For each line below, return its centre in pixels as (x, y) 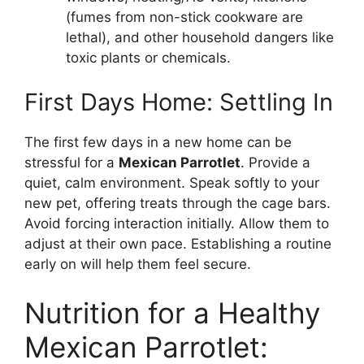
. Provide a (275, 163)
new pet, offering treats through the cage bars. (178, 204)
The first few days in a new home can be (158, 143)
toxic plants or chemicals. (148, 57)
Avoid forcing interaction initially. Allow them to (177, 224)
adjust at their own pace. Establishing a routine (178, 244)
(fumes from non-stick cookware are (184, 17)
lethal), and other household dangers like (200, 37)
